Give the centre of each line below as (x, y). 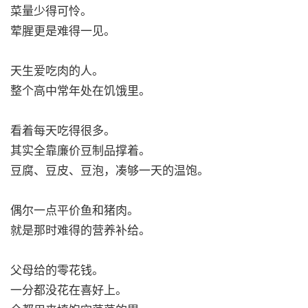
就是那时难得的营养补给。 (80, 230)
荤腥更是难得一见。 (63, 31)
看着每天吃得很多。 (63, 131)
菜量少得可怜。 (51, 11)
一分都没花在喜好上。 (69, 290)
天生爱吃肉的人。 (57, 71)
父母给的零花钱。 (57, 270)
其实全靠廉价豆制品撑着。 (80, 151)
